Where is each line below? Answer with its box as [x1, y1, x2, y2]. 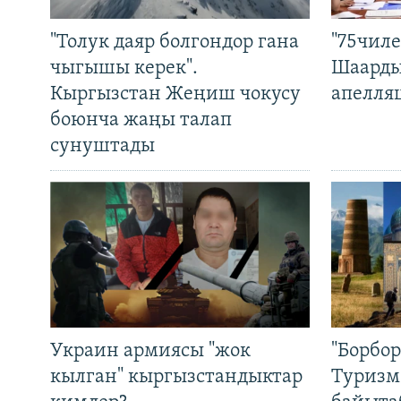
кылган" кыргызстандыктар [50, 367, 303, 388]
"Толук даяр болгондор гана [50, 32, 299, 54]
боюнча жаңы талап [50, 110, 232, 132]
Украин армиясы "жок [50, 341, 251, 363]
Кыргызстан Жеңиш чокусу [50, 84, 301, 106]
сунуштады [50, 136, 155, 158]
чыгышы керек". [50, 58, 198, 80]
